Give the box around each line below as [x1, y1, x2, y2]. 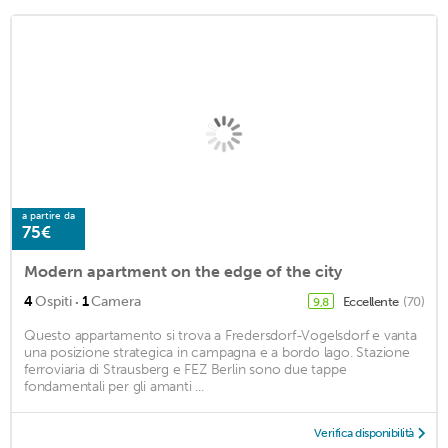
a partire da [22, 209, 75, 222]
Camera [91, 292, 141, 310]
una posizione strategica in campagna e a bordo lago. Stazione [24, 343, 410, 361]
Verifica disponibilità [313, 425, 414, 440]
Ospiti [35, 292, 72, 310]
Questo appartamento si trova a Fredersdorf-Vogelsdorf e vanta [24, 326, 417, 344]
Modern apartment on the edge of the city [24, 261, 342, 281]
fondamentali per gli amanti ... [24, 377, 204, 395]
